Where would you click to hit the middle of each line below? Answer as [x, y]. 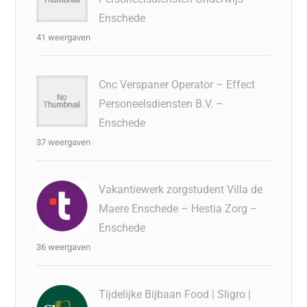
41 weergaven [64, 37]
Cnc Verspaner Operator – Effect [177, 84]
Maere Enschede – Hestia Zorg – [179, 208]
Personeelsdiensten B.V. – [161, 103]
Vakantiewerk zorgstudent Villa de [181, 189]
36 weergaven [64, 247]
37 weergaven [64, 142]
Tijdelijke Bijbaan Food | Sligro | [175, 294]
